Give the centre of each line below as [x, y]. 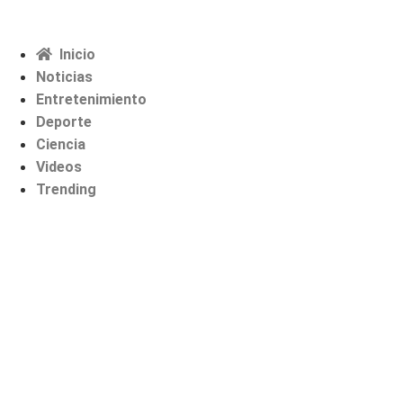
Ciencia [61, 144]
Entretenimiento [91, 99]
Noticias [64, 77]
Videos [59, 167]
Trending [66, 189]
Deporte [64, 122]
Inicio [74, 54]
